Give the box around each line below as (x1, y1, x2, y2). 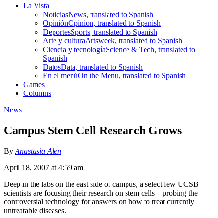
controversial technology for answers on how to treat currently (4, 197, 194, 206)
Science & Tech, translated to (106, 45, 195, 54)
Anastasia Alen (15, 146, 61, 155)
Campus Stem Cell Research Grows (4, 124, 182, 137)
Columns (23, 89, 51, 97)
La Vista (23, 1, 49, 10)
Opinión (43, 18, 68, 27)
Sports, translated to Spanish (71, 27, 157, 36)
